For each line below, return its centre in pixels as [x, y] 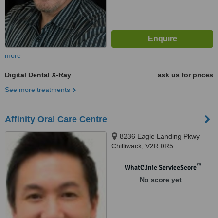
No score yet [160, 180]
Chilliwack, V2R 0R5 [142, 146]
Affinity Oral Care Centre [56, 119]
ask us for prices [185, 75]
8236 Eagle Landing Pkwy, [160, 136]
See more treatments [37, 90]
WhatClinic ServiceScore [160, 168]
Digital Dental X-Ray [38, 75]
